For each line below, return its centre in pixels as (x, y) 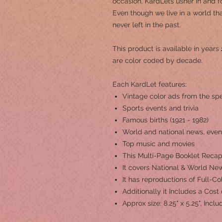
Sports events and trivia (161, 108)
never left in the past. (147, 25)
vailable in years (194, 49)
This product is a (139, 49)
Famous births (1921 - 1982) (166, 120)
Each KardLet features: (150, 84)
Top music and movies (159, 144)
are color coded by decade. (158, 60)
